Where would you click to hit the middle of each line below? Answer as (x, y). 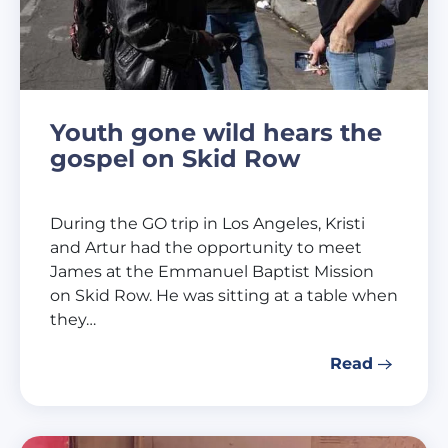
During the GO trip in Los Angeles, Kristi (207, 223)
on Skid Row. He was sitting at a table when (224, 295)
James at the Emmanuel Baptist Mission (212, 271)
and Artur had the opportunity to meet (206, 247)
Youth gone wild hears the (216, 132)
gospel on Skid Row (175, 158)
